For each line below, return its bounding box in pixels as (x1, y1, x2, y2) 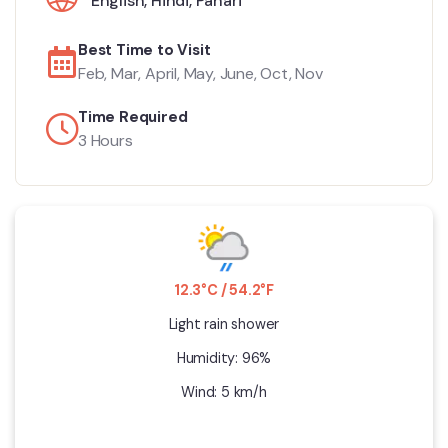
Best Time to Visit (78, 39, 211, 60)
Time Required (78, 106, 188, 127)
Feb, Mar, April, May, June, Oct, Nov (78, 62, 323, 84)
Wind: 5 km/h (181, 382, 267, 401)
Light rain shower (168, 314, 280, 333)
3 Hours (78, 129, 133, 151)
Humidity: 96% (176, 348, 272, 367)
